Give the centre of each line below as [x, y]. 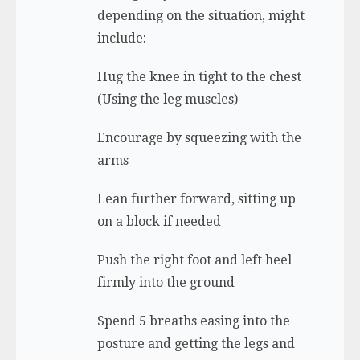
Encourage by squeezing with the [199, 138]
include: [121, 39]
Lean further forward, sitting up [196, 199]
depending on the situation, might [200, 16]
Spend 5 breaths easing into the [193, 321]
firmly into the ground [166, 283]
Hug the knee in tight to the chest [199, 77]
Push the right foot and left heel [194, 260]
